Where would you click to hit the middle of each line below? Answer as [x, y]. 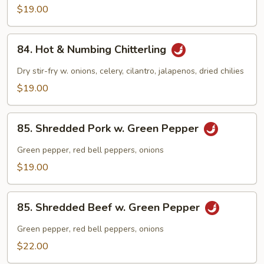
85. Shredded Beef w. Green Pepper [110, 208]
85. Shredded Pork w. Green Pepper [109, 129]
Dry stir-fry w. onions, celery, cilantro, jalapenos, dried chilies [131, 71]
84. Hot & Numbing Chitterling [93, 50]
